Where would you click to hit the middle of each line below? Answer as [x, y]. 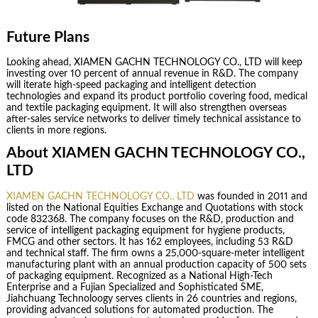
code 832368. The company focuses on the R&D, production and [150, 219]
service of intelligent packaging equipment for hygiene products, [145, 230]
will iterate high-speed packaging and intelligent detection [131, 86]
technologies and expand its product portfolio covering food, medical [157, 97]
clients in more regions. [56, 131]
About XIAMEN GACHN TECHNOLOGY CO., [155, 153]
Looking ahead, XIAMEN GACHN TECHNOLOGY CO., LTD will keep [154, 63]
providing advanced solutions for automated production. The [139, 310]
